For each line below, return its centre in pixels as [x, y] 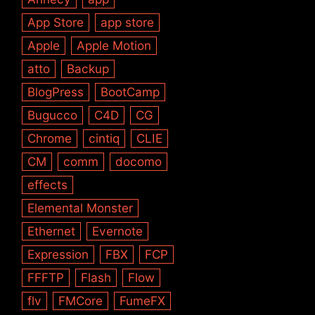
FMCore [81, 301]
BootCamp [130, 92]
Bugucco [53, 115]
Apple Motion [114, 46]
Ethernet [52, 231]
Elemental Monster [81, 208]
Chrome [50, 139]
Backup [88, 69]
